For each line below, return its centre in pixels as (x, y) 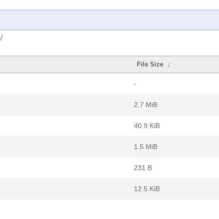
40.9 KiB (147, 126)
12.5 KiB (147, 189)
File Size (150, 64)
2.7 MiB (146, 105)
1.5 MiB (146, 147)
